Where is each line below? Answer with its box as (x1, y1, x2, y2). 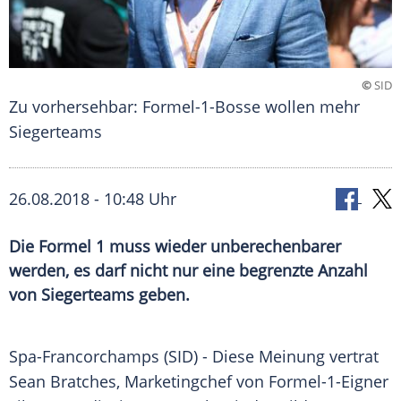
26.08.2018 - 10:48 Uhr (9, 188, 176, 210)
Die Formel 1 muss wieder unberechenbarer (9, 235, 341, 258)
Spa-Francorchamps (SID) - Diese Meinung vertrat (9, 346, 379, 368)
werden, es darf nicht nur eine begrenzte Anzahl (9, 260, 368, 282)
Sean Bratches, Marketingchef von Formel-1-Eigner (9, 371, 388, 393)
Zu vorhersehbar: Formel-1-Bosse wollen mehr (9, 96, 360, 118)
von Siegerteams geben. (9, 284, 190, 306)
